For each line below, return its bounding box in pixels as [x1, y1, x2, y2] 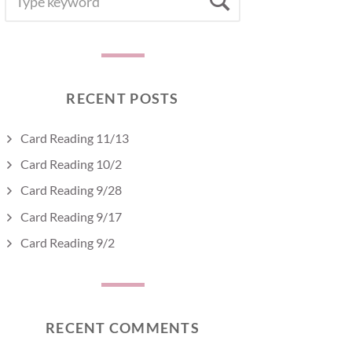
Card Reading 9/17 [20, 208, 122, 224]
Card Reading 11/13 [20, 130, 129, 145]
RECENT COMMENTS [46, 318, 200, 336]
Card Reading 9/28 [20, 182, 122, 198]
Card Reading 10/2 [20, 156, 122, 172]
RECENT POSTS [66, 90, 179, 107]
